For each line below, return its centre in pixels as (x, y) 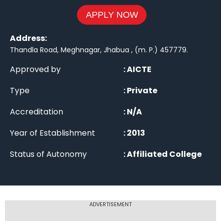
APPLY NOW (112, 15)
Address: (28, 38)
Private (142, 91)
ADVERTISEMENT (110, 204)
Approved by (35, 70)
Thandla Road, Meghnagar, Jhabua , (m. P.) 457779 (98, 50)
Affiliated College (164, 154)
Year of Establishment (53, 133)
